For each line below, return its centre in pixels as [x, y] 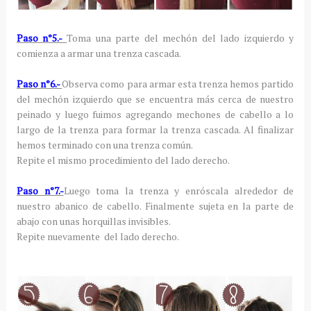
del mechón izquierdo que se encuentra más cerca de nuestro [155, 99]
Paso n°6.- [39, 84]
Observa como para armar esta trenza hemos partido [178, 84]
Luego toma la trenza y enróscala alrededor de [179, 191]
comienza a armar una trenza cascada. [99, 53]
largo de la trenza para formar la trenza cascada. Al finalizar [155, 130]
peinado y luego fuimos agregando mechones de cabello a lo [155, 115]
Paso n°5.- [41, 38]
